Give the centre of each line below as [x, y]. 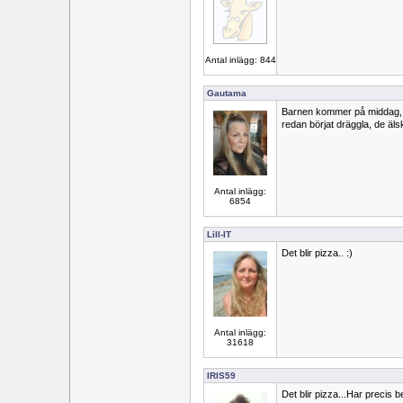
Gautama [227, 93]
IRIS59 [221, 376]
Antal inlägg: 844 [240, 60]
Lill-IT [219, 234]
